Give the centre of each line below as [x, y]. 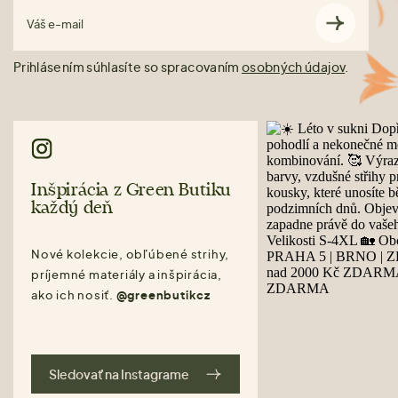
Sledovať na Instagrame [119, 374]
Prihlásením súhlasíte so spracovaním [127, 66]
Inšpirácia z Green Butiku [132, 190]
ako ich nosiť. [74, 295]
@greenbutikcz [163, 295]
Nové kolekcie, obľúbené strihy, [131, 254]
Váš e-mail [55, 24]
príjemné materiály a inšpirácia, [127, 274]
